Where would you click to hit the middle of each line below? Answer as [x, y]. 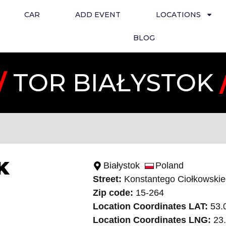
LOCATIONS [178, 15]
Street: [107, 179]
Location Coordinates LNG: [152, 220]
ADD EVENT [98, 15]
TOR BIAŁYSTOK [113, 83]
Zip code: [113, 193]
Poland [169, 165]
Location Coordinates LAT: [150, 206]
